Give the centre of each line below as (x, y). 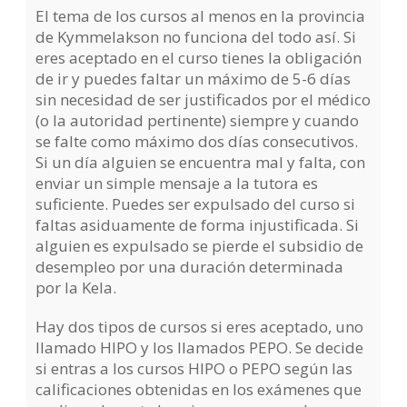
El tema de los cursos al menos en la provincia (201, 16)
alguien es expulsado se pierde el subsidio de (200, 246)
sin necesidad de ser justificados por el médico (203, 100)
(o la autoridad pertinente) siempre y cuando (198, 121)
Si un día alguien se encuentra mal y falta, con (201, 163)
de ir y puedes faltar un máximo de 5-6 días (194, 79)
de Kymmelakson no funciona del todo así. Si (196, 37)
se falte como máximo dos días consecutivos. (197, 142)
